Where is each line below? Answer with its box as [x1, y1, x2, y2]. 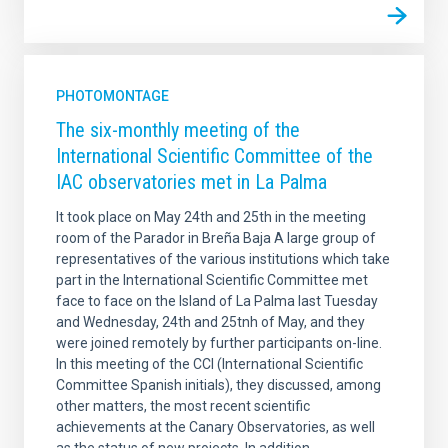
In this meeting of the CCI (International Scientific [56, 356, 363, 373]
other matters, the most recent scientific [56, 398, 310, 415]
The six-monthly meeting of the [56, 118, 300, 143]
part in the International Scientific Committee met [56, 272, 368, 289]
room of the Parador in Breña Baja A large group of [56, 230, 376, 247]
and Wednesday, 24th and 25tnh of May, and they [56, 314, 365, 331]
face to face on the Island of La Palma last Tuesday [56, 293, 378, 310]
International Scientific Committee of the [56, 144, 373, 169]
